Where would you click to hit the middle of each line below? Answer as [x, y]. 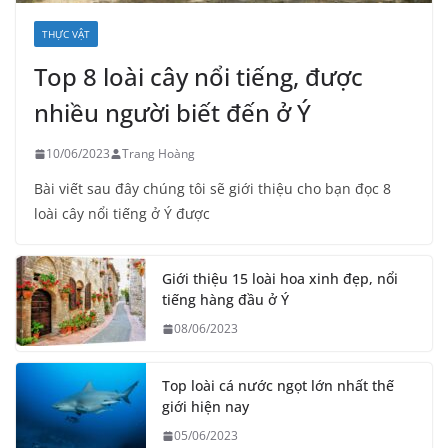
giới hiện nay [205, 407]
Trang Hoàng [158, 154]
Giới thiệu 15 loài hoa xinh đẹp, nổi [280, 279]
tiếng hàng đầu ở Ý [225, 300]
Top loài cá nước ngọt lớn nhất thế [278, 386]
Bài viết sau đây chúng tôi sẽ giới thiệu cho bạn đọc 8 [212, 189]
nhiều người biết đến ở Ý [172, 113]
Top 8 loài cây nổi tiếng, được [198, 77]
